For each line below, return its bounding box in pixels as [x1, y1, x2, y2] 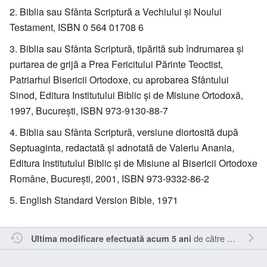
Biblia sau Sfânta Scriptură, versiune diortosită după [20, 125, 238, 139]
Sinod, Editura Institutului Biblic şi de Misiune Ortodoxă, [10, 88, 243, 102]
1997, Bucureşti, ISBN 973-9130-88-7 [10, 103, 168, 117]
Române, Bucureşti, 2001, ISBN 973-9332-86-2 [10, 171, 209, 185]
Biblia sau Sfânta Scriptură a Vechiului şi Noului [20, 4, 222, 18]
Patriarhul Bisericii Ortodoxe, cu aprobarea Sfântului [10, 72, 229, 86]
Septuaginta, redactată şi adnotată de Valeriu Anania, [10, 140, 234, 154]
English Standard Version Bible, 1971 [20, 193, 178, 207]
